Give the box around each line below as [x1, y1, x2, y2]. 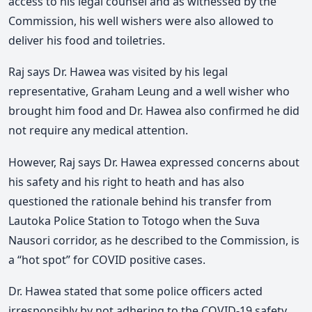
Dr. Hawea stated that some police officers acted [8, 283, 263, 299]
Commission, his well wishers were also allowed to [8, 13, 274, 29]
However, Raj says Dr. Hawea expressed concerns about [8, 154, 299, 170]
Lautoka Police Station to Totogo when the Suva [8, 212, 260, 228]
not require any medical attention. [8, 123, 188, 139]
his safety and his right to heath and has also [8, 173, 244, 189]
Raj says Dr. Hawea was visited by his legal [8, 64, 228, 80]
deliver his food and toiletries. [8, 32, 165, 48]
